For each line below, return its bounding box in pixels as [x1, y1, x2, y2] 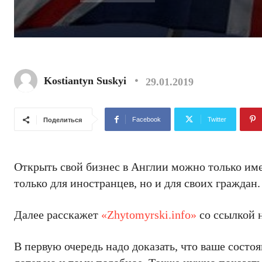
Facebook [132, 116, 161, 123]
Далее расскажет [14, 208, 101, 221]
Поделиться [43, 116, 82, 123]
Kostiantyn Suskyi [44, 75, 126, 87]
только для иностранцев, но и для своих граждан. [14, 177, 260, 189]
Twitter [208, 116, 226, 123]
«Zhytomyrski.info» [101, 208, 196, 221]
